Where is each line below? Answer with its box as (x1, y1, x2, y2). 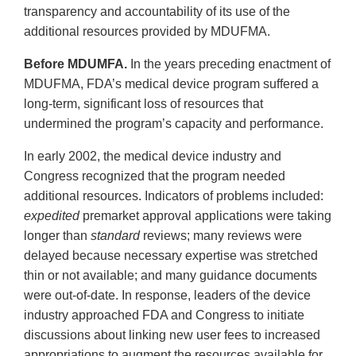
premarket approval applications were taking (79, 209, 331, 223)
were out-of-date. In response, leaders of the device (24, 288, 311, 303)
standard (91, 229, 140, 243)
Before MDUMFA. (24, 57, 127, 72)
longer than (24, 229, 91, 243)
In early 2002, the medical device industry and (24, 149, 281, 164)
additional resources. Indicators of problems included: (24, 189, 323, 203)
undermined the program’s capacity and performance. (24, 117, 323, 131)
